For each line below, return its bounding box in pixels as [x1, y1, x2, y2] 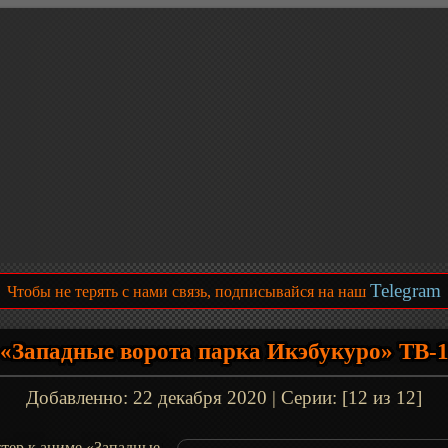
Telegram [370, 280, 441, 301]
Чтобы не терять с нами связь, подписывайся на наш [7, 283, 370, 300]
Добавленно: [26, 387, 133, 408]
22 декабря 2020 [133, 387, 267, 408]
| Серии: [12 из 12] [267, 387, 422, 408]
